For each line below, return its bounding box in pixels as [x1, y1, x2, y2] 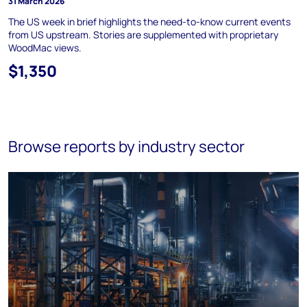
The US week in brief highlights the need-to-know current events [8, 15, 291, 28]
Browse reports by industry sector [8, 136, 245, 157]
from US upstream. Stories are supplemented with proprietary [8, 28, 278, 41]
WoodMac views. [8, 41, 82, 54]
